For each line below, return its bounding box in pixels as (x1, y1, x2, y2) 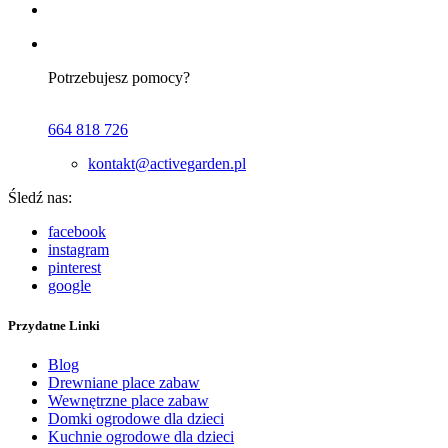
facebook (48, 223, 106, 241)
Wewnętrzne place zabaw (48, 391, 209, 409)
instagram (48, 241, 109, 259)
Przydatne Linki (8, 317, 100, 333)
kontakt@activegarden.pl (88, 155, 246, 173)
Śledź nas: (8, 189, 72, 207)
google (48, 277, 91, 295)
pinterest (48, 259, 101, 277)
